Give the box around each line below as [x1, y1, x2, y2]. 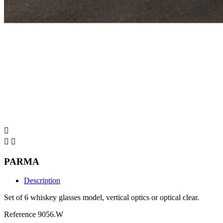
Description [24, 176, 60, 185]
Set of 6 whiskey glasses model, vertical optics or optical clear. [4, 193, 199, 202]
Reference [4, 210, 38, 219]
